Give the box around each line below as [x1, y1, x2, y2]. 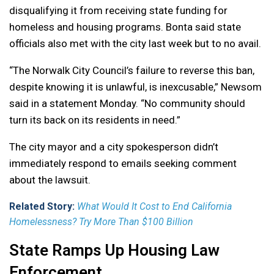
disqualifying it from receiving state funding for [9, 4, 228, 17]
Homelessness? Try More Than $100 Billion [9, 216, 193, 228]
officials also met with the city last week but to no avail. [9, 37, 261, 50]
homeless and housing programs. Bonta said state [9, 21, 241, 34]
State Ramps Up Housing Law [9, 241, 220, 260]
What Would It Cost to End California [77, 201, 232, 213]
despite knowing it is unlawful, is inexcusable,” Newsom [9, 81, 262, 94]
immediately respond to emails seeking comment [9, 157, 237, 170]
